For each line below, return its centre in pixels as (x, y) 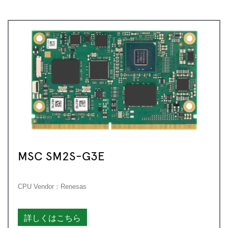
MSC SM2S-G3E (61, 155)
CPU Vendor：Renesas (52, 186)
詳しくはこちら (52, 217)
